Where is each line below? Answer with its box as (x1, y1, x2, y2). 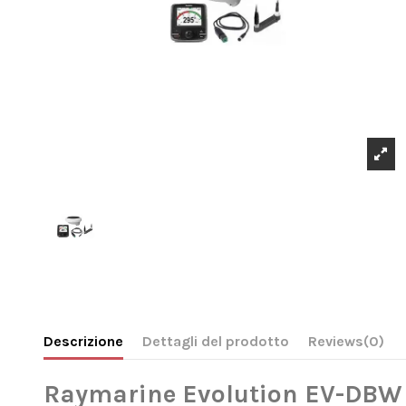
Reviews (307, 333, 363, 351)
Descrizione (43, 333, 123, 351)
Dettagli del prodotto (141, 333, 289, 351)
